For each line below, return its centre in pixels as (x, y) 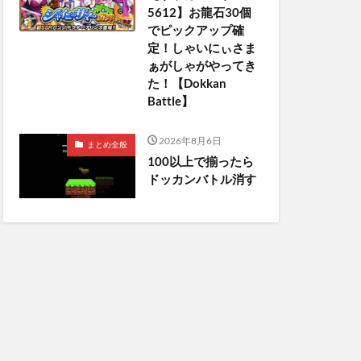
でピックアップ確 (195, 29)
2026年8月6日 (190, 140)
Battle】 (170, 100)
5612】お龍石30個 (199, 12)
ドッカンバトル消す (201, 178)
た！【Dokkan (187, 83)
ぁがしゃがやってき (201, 65)
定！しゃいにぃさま (201, 47)
